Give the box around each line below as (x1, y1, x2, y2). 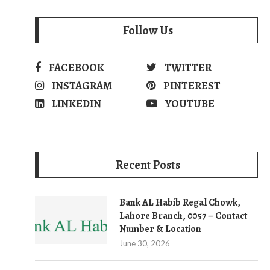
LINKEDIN (52, 96, 101, 111)
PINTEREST (163, 78, 221, 93)
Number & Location (119, 222, 201, 236)
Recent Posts (116, 157, 180, 173)
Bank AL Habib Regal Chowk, (119, 196, 240, 209)
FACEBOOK (49, 60, 104, 75)
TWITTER (165, 60, 212, 75)
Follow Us (123, 22, 173, 39)
